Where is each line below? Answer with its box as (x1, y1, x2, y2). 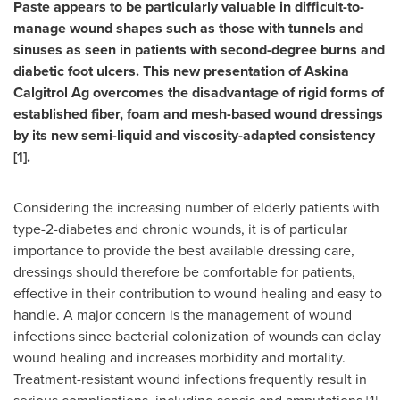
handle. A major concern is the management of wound (13, 304, 352, 324)
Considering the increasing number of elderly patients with (13, 197, 379, 217)
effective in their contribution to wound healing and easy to (13, 283, 382, 303)
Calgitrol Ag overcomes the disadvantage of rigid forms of (13, 82, 384, 103)
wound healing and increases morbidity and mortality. (13, 347, 346, 367)
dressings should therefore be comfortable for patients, (13, 262, 355, 281)
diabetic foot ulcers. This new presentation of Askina (13, 61, 349, 81)
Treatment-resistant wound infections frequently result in (13, 369, 367, 388)
